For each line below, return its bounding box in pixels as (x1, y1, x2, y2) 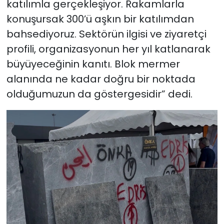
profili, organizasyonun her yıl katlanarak (6, 41, 210, 56)
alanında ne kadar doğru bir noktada (6, 71, 195, 86)
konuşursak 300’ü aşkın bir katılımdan (6, 11, 194, 26)
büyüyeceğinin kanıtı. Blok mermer (6, 56, 180, 71)
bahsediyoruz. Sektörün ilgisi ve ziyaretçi (6, 26, 206, 41)
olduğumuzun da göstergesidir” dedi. (6, 86, 192, 101)
